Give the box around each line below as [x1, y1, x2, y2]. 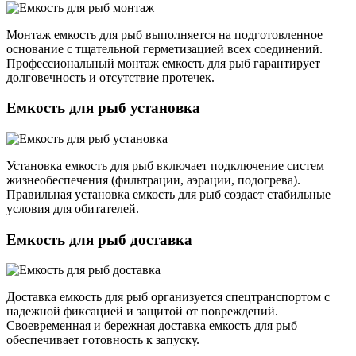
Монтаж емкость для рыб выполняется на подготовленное [6, 27, 323, 41]
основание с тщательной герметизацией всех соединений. [6, 41, 323, 56]
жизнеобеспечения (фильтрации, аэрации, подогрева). [6, 172, 300, 187]
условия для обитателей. [6, 201, 139, 215]
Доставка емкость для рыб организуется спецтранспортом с [6, 290, 330, 304]
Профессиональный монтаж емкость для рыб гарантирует [6, 56, 320, 70]
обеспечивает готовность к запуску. [6, 333, 199, 347]
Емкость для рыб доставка [6, 230, 192, 248]
